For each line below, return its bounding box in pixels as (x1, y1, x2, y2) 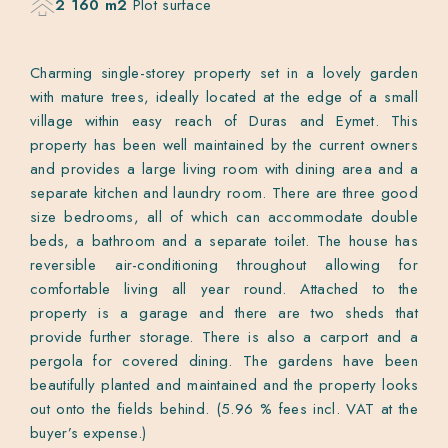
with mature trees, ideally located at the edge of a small (30, 85, 418, 108)
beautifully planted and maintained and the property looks (30, 373, 418, 396)
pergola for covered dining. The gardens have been (30, 349, 418, 372)
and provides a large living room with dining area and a (30, 157, 418, 180)
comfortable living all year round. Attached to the (30, 277, 418, 300)
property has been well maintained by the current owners (30, 133, 418, 156)
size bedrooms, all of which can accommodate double (30, 205, 418, 228)
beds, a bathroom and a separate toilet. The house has (30, 229, 418, 252)
